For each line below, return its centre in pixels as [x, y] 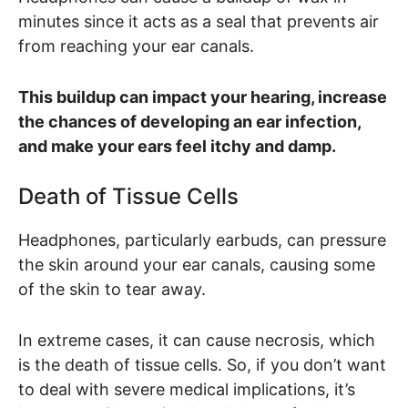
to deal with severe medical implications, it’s [187, 390]
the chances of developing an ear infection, [189, 121]
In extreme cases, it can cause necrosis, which [197, 341]
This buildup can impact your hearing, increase [203, 97]
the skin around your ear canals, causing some [197, 265]
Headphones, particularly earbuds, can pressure [202, 240]
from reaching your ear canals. [136, 46]
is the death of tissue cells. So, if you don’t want [202, 365]
